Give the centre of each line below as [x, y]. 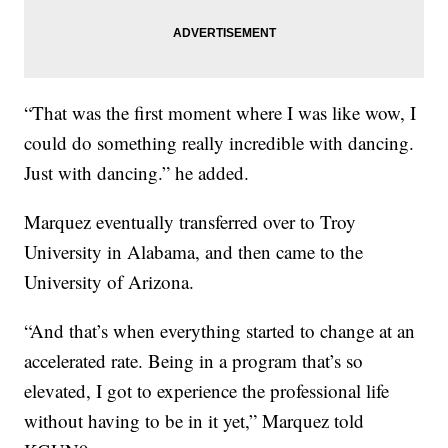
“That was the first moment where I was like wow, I [220, 112]
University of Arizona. [109, 281]
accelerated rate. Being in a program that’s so [194, 360]
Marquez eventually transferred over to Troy [190, 221]
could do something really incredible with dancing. [219, 142]
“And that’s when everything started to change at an [220, 330]
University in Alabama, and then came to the [194, 251]
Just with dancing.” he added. [137, 172]
